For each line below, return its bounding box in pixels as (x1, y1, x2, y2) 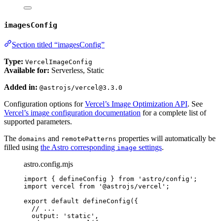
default (51, 197, 79, 205)
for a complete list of (141, 108, 206, 117)
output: (32, 212, 63, 220)
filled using (4, 143, 40, 151)
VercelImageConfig (25, 58, 92, 66)
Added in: (4, 82, 37, 91)
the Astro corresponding (40, 143, 117, 151)
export (24, 197, 47, 205)
